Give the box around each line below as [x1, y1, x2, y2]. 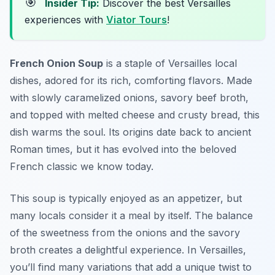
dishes [10, 74, 39, 87]
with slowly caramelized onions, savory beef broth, [10, 91, 249, 104]
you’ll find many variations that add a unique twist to [10, 261, 252, 274]
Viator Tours [106, 14, 167, 26]
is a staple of [103, 57, 168, 70]
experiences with [25, 14, 106, 26]
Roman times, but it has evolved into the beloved [10, 143, 236, 156]
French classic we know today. [10, 160, 153, 173]
